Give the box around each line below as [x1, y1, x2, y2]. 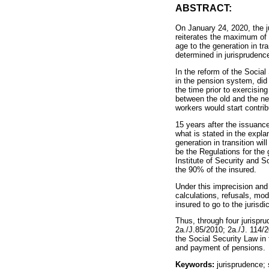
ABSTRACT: [175, 3, 232, 14]
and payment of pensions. [175, 243, 265, 253]
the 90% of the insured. [175, 165, 256, 174]
